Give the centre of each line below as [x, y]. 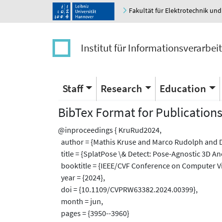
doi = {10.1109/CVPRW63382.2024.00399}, [128, 190]
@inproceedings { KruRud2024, [110, 130]
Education [183, 88]
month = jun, [81, 201]
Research [122, 88]
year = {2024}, [82, 178]
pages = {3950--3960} [94, 213]
